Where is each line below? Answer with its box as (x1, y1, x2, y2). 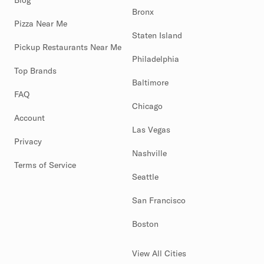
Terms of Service (14, 160, 76, 171)
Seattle (132, 171, 159, 183)
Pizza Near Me (14, 18, 67, 29)
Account (14, 113, 45, 124)
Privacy (14, 136, 42, 147)
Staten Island (132, 30, 182, 41)
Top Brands (14, 65, 57, 77)
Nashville (132, 148, 167, 159)
